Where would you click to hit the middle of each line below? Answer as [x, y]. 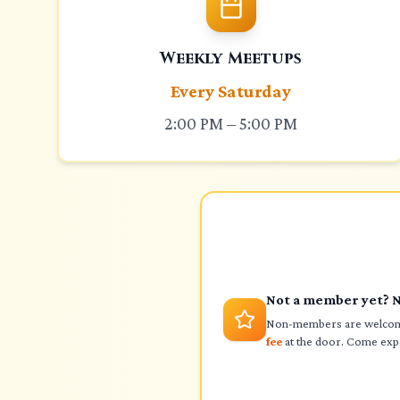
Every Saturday [231, 91]
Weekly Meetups [231, 58]
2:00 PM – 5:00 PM [231, 123]
